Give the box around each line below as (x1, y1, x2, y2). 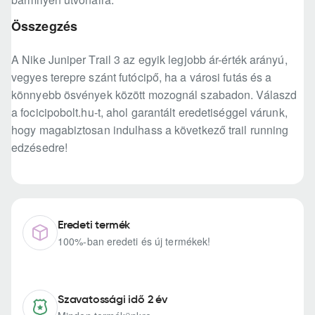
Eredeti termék (58, 217, 131, 232)
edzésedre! (11, 139, 67, 156)
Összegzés (11, 17, 77, 36)
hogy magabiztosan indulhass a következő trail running (11, 122, 289, 139)
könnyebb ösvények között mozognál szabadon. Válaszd (11, 86, 297, 103)
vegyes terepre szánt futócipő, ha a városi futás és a (11, 69, 272, 86)
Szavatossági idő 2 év (58, 292, 167, 307)
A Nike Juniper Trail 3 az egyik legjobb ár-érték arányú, (11, 51, 288, 68)
